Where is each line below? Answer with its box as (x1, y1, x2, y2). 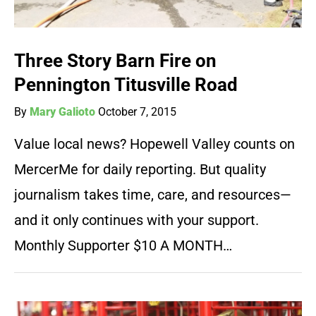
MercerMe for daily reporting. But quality (14, 161, 266, 178)
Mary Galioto (30, 105, 95, 119)
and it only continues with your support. (14, 212, 259, 229)
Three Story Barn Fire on (14, 50, 217, 72)
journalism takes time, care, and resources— (14, 186, 291, 204)
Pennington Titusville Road (14, 74, 238, 96)
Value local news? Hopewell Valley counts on (14, 135, 295, 153)
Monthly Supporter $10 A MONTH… (14, 237, 232, 255)
